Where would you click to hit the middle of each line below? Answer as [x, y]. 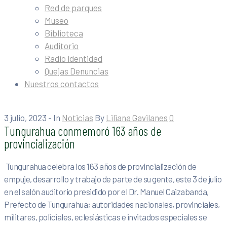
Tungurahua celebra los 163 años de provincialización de [100, 166]
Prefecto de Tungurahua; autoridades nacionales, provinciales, [112, 204]
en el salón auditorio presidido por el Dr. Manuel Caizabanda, [106, 192]
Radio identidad [73, 58]
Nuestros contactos [62, 84]
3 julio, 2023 [25, 118]
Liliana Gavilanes [137, 118]
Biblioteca [64, 33]
